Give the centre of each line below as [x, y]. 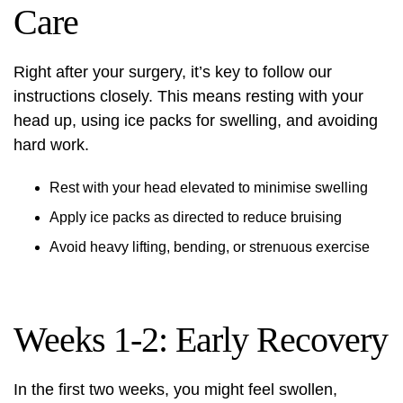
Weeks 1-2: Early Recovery [201, 340]
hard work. [51, 145]
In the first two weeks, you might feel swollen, [175, 390]
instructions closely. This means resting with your [188, 96]
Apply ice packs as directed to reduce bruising [196, 217]
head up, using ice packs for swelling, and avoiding [196, 121]
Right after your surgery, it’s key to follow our [173, 72]
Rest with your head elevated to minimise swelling [209, 188]
